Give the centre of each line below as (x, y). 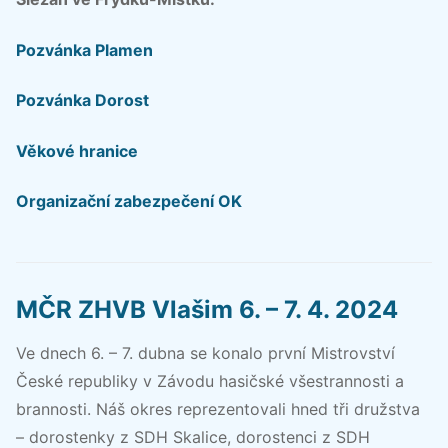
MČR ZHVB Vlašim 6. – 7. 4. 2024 (207, 310)
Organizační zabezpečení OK (129, 201)
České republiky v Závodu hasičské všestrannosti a (210, 381)
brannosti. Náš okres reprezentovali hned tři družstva (218, 409)
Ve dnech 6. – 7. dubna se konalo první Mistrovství (205, 353)
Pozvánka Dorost (82, 100)
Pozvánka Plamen (84, 49)
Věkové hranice (77, 150)
